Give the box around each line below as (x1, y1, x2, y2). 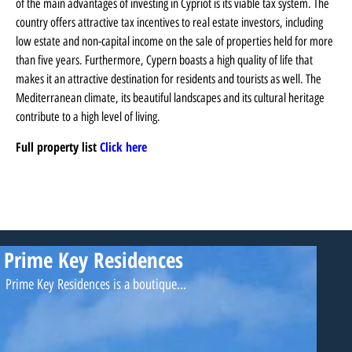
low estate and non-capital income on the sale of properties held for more (16, 33, 333, 49)
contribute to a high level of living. (16, 108, 160, 124)
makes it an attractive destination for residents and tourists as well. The (16, 71, 321, 86)
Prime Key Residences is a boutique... (5, 275, 186, 292)
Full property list (16, 137, 100, 156)
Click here (100, 137, 147, 156)
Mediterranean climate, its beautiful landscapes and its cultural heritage (16, 90, 324, 105)
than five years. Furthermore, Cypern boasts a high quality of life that (16, 52, 313, 68)
